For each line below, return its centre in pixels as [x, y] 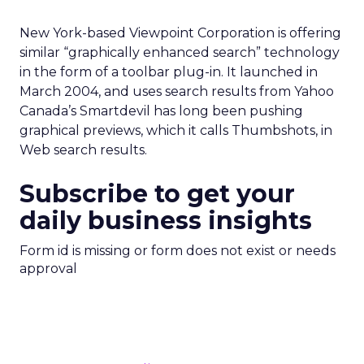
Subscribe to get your [157, 194]
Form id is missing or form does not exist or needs [178, 251]
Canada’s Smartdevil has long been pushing [161, 111]
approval [48, 269]
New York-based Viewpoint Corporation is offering [180, 33]
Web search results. [83, 150]
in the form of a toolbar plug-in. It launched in [169, 72]
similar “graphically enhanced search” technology [180, 52]
